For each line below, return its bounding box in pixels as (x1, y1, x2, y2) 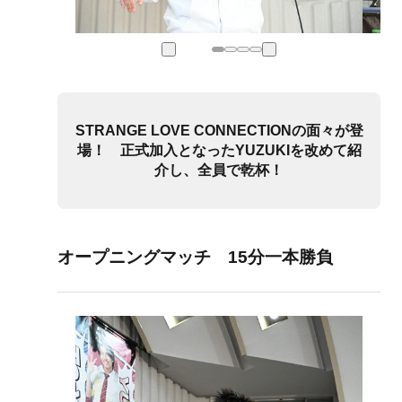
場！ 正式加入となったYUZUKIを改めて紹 (76, 143, 362, 159)
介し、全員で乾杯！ (154, 162, 284, 179)
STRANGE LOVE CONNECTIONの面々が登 (74, 123, 363, 139)
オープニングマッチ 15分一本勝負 (57, 248, 333, 267)
